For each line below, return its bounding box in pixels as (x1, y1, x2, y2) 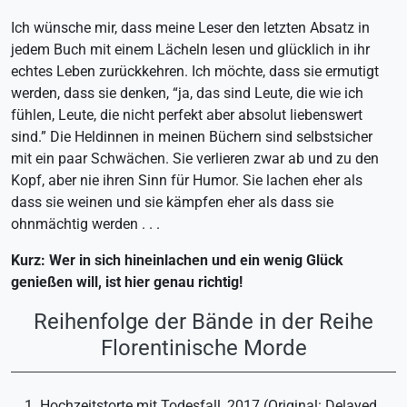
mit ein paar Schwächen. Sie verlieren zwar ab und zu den (11, 150, 379, 168)
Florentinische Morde (100, 334, 307, 362)
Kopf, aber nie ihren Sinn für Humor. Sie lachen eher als (11, 172, 362, 190)
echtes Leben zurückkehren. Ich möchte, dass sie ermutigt (11, 63, 379, 81)
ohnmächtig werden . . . (11, 215, 160, 233)
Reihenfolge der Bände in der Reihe (34, 308, 373, 335)
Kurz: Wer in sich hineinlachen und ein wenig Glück (11, 252, 343, 270)
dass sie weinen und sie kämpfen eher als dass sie (11, 194, 333, 212)
